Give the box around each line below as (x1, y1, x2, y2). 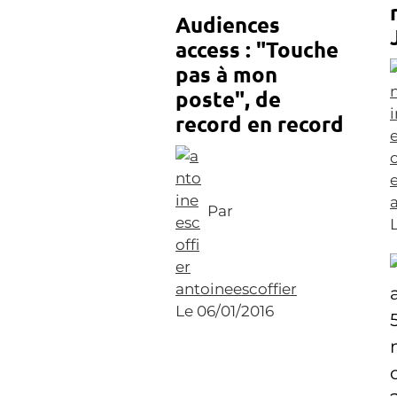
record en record (175, 110, 344, 138)
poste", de (175, 85, 281, 113)
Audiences (175, 11, 280, 39)
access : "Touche (175, 35, 339, 64)
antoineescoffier (175, 280, 297, 299)
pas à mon (175, 60, 277, 89)
